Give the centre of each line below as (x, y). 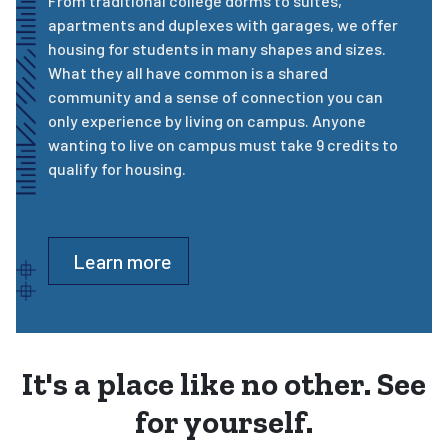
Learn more (122, 261)
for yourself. (224, 422)
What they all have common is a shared (188, 73)
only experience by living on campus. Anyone (207, 121)
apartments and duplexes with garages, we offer (223, 25)
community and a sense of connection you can (215, 97)
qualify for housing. (117, 169)
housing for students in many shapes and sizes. (217, 49)
